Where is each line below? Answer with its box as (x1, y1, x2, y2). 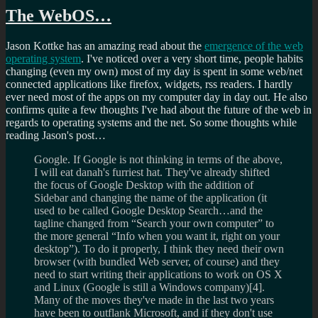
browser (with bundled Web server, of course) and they (34, 256, 280, 268)
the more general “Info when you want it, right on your (34, 230, 280, 243)
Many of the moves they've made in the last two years (34, 294, 274, 307)
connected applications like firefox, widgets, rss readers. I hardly (6, 78, 292, 91)
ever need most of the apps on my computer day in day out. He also (6, 91, 307, 104)
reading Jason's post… (6, 129, 106, 142)
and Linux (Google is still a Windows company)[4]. (34, 281, 265, 294)
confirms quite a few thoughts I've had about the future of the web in (6, 104, 312, 116)
